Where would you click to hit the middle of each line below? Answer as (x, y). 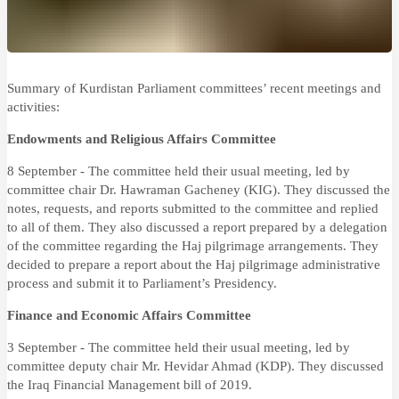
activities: (35, 107)
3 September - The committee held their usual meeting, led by (179, 347)
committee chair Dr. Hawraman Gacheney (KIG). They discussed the (199, 190)
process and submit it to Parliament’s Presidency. (142, 283)
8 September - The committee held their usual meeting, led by (179, 171)
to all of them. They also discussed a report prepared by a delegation (197, 227)
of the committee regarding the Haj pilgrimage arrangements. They (193, 246)
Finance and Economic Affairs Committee (129, 315)
